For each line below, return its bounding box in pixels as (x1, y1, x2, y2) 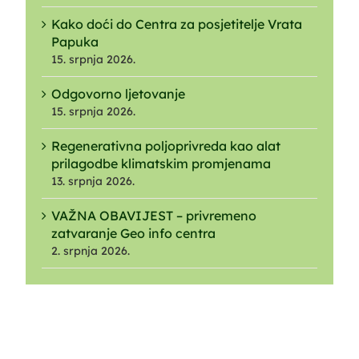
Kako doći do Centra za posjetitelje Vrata (51, 15, 302, 32)
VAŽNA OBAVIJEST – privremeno (51, 207, 256, 224)
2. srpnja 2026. (51, 243, 130, 258)
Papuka (51, 33, 99, 50)
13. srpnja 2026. (51, 173, 135, 188)
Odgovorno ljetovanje (51, 85, 185, 102)
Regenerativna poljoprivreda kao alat (51, 137, 280, 154)
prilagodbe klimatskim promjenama (51, 155, 271, 171)
